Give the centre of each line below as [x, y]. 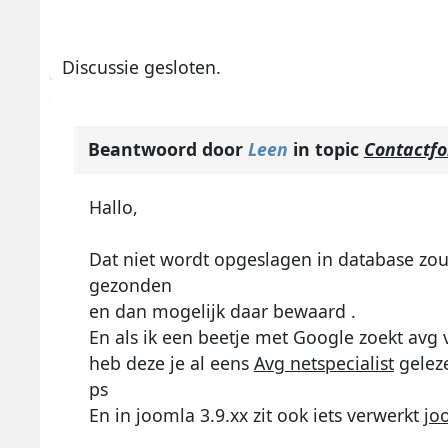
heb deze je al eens [171, 363]
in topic [325, 149]
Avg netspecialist [323, 363]
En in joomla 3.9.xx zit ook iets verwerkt [256, 415]
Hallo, [113, 207]
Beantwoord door [167, 149]
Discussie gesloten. [142, 66]
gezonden [130, 285]
